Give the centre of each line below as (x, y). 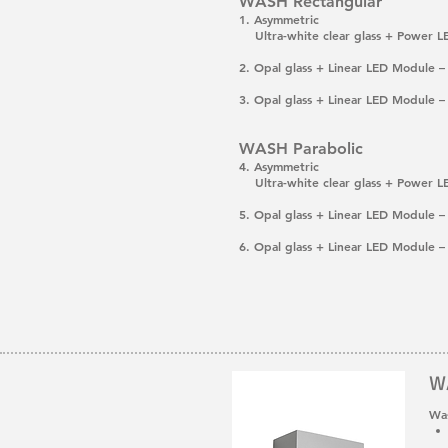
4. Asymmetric (279, 166)
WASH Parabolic (301, 148)
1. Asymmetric (279, 19)
